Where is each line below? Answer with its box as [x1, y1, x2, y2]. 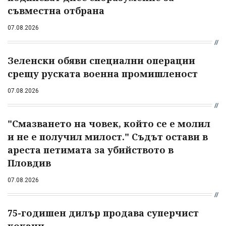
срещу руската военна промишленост [8, 68, 198, 80]
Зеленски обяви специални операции [8, 54, 195, 67]
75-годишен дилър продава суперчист [8, 207, 199, 219]
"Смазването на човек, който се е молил [8, 118, 210, 130]
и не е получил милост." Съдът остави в [8, 131, 208, 143]
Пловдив [8, 157, 51, 169]
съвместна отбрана [8, 5, 104, 17]
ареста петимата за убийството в [8, 144, 174, 156]
